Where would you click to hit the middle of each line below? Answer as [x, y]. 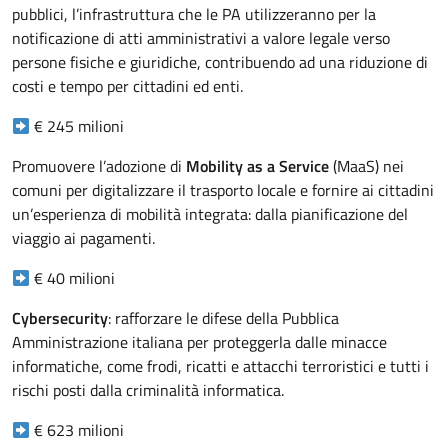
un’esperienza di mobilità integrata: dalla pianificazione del [210, 214]
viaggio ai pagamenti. [85, 238]
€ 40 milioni [73, 278]
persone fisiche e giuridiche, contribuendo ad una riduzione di [220, 62]
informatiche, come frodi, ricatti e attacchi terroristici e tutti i [220, 366]
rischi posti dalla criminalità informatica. [148, 390]
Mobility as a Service [257, 166]
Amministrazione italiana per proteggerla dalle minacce [199, 342]
